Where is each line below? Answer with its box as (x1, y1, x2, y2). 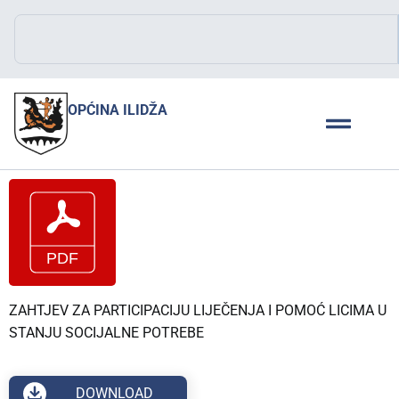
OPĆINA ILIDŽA (68, 102, 167, 118)
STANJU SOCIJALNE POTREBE (9, 323, 204, 341)
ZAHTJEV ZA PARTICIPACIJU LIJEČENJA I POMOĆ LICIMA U (9, 301, 387, 319)
